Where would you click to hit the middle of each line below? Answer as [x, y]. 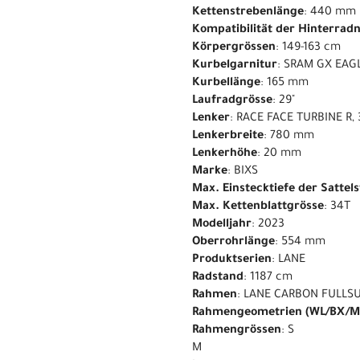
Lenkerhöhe [225, 154]
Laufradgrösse [232, 101]
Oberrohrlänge [233, 242]
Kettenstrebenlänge [248, 12]
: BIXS [243, 172]
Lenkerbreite [228, 136]
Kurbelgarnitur [235, 65]
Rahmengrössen [237, 331]
